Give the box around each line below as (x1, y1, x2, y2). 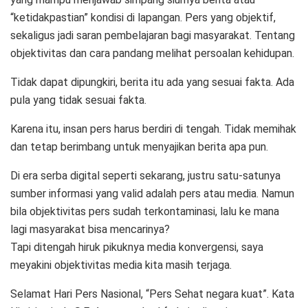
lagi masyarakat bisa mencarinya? (10, 222, 170, 236)
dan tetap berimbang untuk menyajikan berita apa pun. (10, 140, 268, 153)
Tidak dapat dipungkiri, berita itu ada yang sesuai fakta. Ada (10, 75, 294, 89)
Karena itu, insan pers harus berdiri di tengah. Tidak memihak (10, 122, 296, 135)
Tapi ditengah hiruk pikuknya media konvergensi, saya (10, 240, 263, 254)
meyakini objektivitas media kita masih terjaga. (10, 258, 232, 272)
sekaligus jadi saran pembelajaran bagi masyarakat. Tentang (10, 28, 295, 42)
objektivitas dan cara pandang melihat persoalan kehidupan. (10, 46, 294, 60)
